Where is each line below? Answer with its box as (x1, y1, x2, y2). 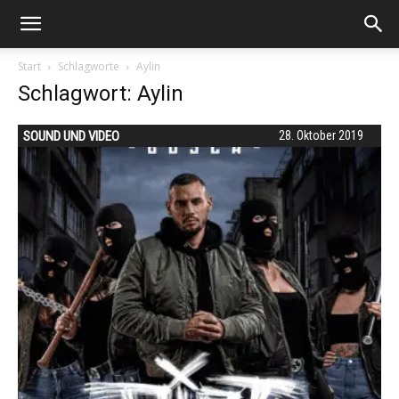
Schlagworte (58, 59, 119, 74)
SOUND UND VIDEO (23, 128, 119, 144)
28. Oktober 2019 (279, 128, 363, 142)
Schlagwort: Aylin (18, 81, 183, 106)
